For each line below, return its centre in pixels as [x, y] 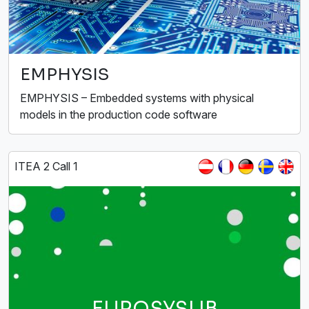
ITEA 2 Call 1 [46, 167]
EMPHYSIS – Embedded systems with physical [137, 98]
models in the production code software [119, 115]
